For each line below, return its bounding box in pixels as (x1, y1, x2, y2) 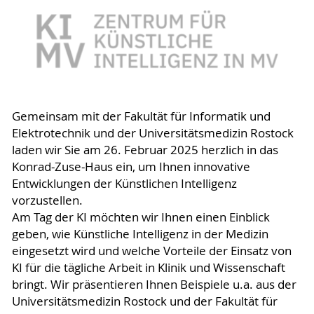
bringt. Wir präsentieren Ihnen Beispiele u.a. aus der (11, 276, 296, 292)
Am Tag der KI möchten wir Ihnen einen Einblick (11, 209, 270, 225)
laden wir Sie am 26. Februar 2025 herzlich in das (11, 142, 278, 158)
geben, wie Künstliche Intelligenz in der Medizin (11, 226, 268, 242)
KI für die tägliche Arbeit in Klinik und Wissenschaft (11, 259, 285, 275)
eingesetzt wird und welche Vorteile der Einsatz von (11, 243, 292, 259)
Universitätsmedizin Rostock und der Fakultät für (11, 293, 278, 309)
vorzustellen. (11, 192, 83, 208)
